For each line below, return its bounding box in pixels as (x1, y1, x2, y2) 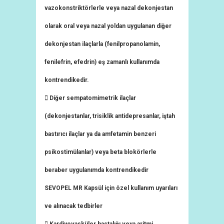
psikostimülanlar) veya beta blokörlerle (44, 148, 156, 155)
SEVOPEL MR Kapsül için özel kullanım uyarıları (44, 184, 177, 191)
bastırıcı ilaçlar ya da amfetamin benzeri (44, 130, 156, 137)
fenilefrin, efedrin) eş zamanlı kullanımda (44, 58, 159, 65)
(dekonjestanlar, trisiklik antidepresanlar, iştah (44, 112, 175, 119)
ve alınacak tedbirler (44, 202, 102, 209)
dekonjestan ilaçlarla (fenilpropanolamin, (44, 40, 160, 47)
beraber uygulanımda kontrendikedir (44, 166, 148, 173)
